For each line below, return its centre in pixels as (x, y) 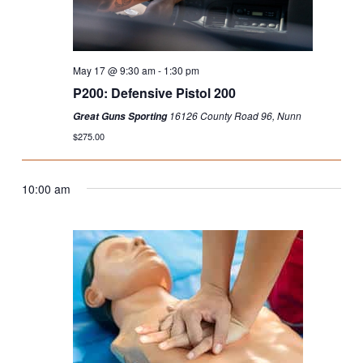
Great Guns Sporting (121, 117)
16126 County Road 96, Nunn (235, 116)
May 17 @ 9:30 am (114, 70)
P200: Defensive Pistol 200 (154, 93)
